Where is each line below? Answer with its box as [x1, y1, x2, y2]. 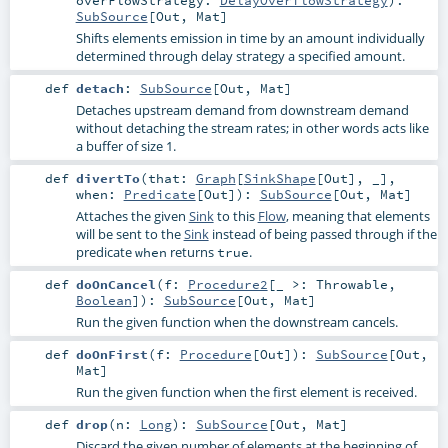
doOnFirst [75, 346, 148, 363]
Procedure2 [187, 276, 268, 293]
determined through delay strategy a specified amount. [75, 46, 405, 65]
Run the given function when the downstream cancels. [75, 313, 398, 332]
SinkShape [243, 170, 316, 187]
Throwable [315, 276, 388, 293]
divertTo [75, 170, 140, 187]
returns [166, 243, 217, 262]
